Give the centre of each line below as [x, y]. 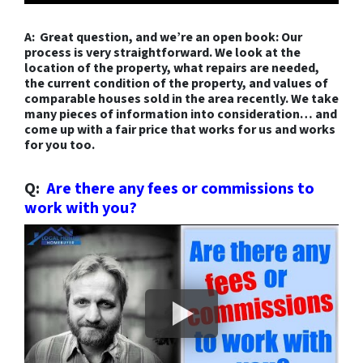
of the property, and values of [239, 84]
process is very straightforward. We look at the [162, 53]
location [49, 68]
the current [59, 84]
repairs [226, 68]
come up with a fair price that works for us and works [180, 130]
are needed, [283, 68]
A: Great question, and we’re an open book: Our [163, 38]
